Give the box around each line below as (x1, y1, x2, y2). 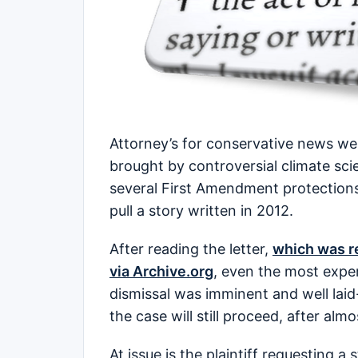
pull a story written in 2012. (109, 201, 293, 219)
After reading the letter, (109, 240, 272, 257)
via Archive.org (109, 262, 213, 280)
